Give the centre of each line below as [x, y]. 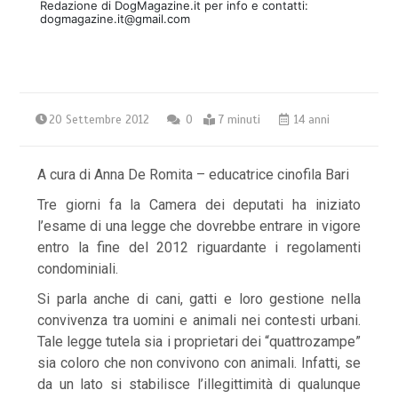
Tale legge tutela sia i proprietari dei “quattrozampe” [199, 342]
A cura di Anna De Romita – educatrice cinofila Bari [194, 175]
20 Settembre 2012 [99, 120]
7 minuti [240, 120]
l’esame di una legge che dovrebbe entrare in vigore [199, 227]
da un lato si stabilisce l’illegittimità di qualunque [199, 385]
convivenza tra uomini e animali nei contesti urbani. [199, 321]
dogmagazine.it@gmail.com [115, 19]
